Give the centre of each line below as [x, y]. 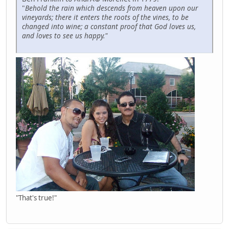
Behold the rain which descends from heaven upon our [111, 8]
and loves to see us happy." [65, 35]
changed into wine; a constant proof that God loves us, [109, 26]
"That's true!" [36, 198]
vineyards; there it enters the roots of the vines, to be [105, 17]
